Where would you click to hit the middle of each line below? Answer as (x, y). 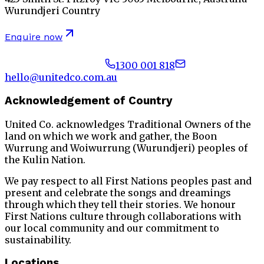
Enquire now (34, 37)
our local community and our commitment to (112, 228)
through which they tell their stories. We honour (120, 204)
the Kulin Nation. (45, 159)
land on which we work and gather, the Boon (111, 136)
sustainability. (38, 240)
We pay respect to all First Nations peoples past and (128, 181)
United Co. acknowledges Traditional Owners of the (128, 124)
